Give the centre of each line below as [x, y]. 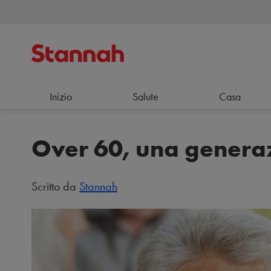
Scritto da [55, 186]
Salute [145, 96]
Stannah [98, 186]
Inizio [61, 96]
